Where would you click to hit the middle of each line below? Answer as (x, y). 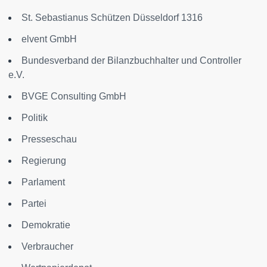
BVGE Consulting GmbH (74, 97)
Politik (35, 118)
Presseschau (49, 139)
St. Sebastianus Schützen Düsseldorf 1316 (112, 18)
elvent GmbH (49, 39)
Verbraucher (47, 247)
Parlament (43, 182)
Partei (34, 204)
